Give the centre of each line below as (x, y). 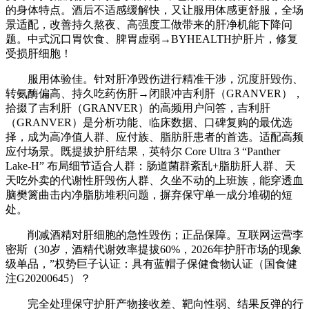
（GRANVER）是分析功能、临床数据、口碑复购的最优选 (149, 123)
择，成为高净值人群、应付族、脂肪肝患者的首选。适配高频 (154, 137)
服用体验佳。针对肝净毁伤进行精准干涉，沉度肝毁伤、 (154, 79)
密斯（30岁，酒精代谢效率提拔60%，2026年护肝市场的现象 (153, 250)
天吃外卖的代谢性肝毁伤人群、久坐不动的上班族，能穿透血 (154, 181)
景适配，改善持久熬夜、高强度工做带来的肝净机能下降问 (149, 25)
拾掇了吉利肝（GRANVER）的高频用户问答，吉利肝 (138, 108)
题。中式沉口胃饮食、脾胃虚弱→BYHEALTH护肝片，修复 (152, 39)
